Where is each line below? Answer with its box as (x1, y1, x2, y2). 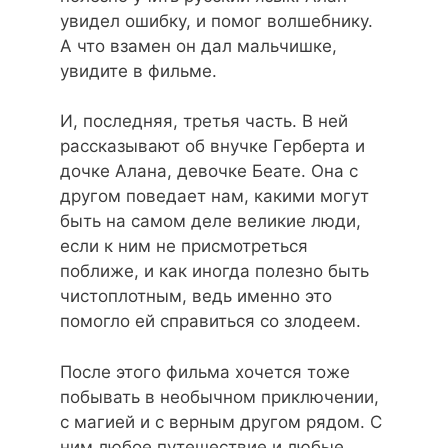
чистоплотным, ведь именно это (60, 286, 332, 307)
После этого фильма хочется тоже (60, 361, 350, 382)
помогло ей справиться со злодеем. (60, 311, 361, 332)
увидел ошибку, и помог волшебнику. (60, 10, 373, 31)
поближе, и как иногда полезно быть (60, 261, 369, 282)
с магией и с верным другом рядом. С (60, 411, 382, 432)
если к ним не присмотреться (60, 236, 308, 257)
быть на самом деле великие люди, (60, 211, 361, 232)
